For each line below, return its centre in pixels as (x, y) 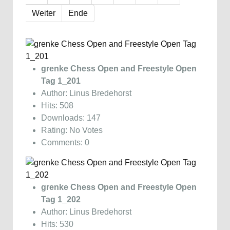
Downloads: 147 (71, 118)
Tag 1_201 (61, 81)
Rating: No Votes (73, 130)
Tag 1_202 (61, 199)
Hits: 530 (57, 224)
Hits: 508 (57, 105)
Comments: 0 (65, 142)
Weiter (44, 13)
